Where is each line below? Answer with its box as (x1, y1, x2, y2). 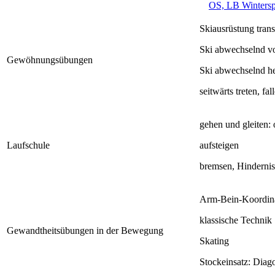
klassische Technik (199, 214, 272, 225)
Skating (199, 235, 229, 246)
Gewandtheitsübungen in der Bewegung (7, 225, 163, 236)
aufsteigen (199, 139, 239, 150)
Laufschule (7, 139, 50, 150)
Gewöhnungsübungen (7, 54, 93, 65)
